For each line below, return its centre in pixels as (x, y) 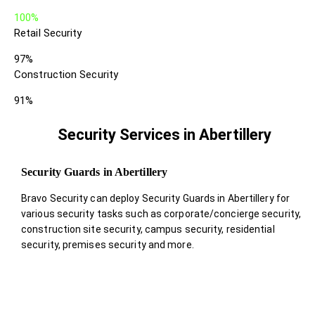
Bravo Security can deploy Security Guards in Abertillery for (156, 198)
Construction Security (66, 74)
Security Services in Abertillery (165, 134)
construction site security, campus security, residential (148, 229)
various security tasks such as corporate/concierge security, (161, 213)
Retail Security (48, 33)
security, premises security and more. (108, 244)
